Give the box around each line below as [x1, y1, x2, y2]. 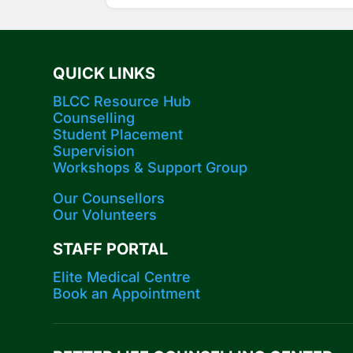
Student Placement [53, 126, 184, 143]
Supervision [53, 143, 136, 160]
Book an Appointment [53, 285, 201, 303]
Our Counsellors [53, 190, 165, 207]
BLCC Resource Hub [53, 93, 191, 110]
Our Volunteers [53, 206, 158, 224]
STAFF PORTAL [53, 240, 169, 259]
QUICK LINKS [53, 64, 156, 84]
